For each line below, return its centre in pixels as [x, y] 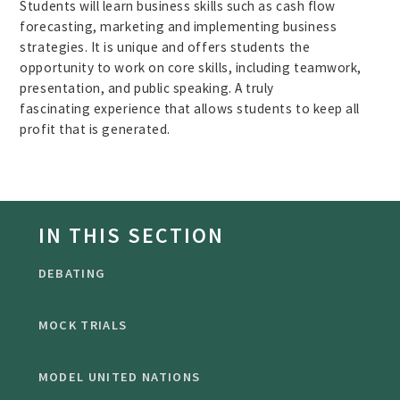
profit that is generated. [95, 129]
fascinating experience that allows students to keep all [190, 108]
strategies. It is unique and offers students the [165, 46]
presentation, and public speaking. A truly [147, 87]
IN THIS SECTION [131, 235]
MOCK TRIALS [83, 325]
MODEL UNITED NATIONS [119, 377]
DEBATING [72, 274]
